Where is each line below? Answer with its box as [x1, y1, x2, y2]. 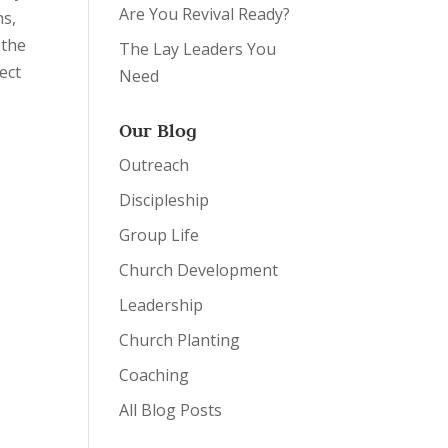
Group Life [119, 224, 200, 246]
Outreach [119, 154, 190, 176]
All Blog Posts [119, 399, 223, 421]
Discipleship [119, 189, 210, 211]
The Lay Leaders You [119, 38, 277, 60]
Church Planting [119, 329, 241, 351]
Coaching [119, 364, 190, 386]
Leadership [119, 294, 204, 316]
